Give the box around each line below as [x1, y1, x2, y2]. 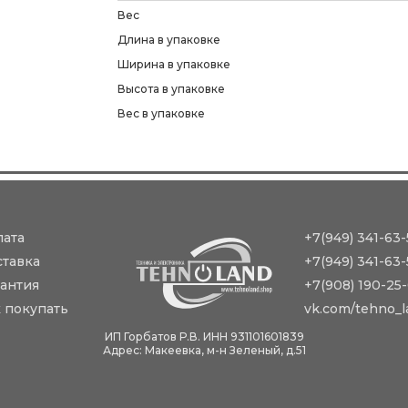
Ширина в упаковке [117, 57, 230, 71]
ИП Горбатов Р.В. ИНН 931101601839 [104, 330, 304, 343]
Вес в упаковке [117, 107, 205, 120]
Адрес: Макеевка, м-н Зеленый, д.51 [102, 343, 306, 357]
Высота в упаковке [117, 82, 225, 96]
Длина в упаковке [117, 33, 220, 46]
